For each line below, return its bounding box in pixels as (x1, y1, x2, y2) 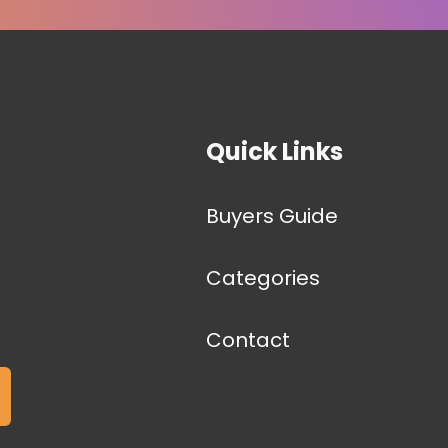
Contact (205, 326, 290, 355)
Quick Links (205, 135, 343, 169)
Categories (205, 264, 320, 293)
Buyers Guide (205, 202, 338, 231)
